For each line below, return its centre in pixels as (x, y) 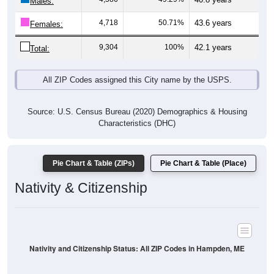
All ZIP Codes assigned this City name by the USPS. (137, 80)
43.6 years (213, 23)
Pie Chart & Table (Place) (203, 164)
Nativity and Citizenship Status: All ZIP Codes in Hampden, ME (137, 248)
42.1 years (213, 48)
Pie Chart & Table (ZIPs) (94, 164)
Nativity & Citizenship (81, 188)
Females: (46, 24)
